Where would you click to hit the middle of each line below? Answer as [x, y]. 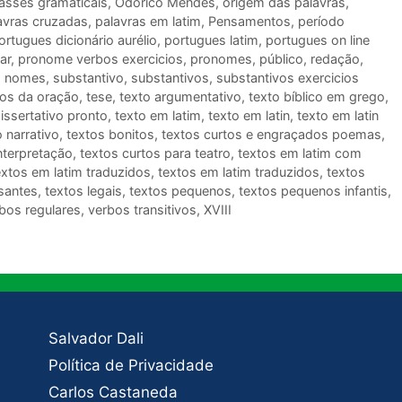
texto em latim [158, 116]
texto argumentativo [180, 97]
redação [335, 59]
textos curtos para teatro [155, 153]
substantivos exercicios [288, 78]
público [281, 59]
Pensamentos [249, 22]
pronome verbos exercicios [100, 59]
